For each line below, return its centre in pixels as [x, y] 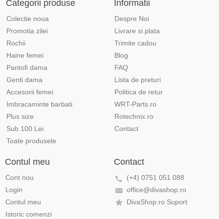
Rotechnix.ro [134, 116]
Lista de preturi [137, 80]
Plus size [20, 116]
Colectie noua [28, 19]
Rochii [16, 43]
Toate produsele [31, 141]
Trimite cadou [135, 43]
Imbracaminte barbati [39, 104]
